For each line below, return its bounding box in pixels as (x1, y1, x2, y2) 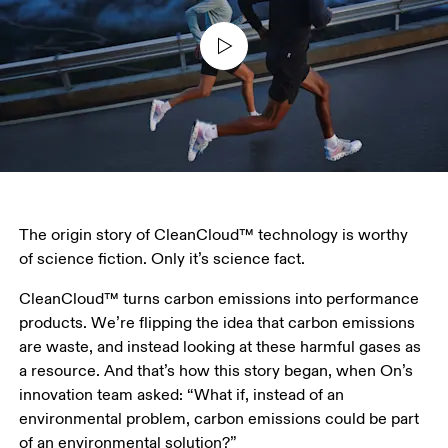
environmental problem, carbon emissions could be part (19, 408, 424, 429)
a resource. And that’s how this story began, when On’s (19, 360, 418, 381)
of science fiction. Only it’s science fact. (19, 248, 310, 269)
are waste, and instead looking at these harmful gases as (19, 336, 426, 357)
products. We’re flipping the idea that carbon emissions (19, 312, 420, 333)
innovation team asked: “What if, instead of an (19, 384, 349, 405)
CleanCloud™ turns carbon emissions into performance (19, 288, 424, 309)
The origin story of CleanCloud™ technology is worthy (19, 224, 413, 245)
